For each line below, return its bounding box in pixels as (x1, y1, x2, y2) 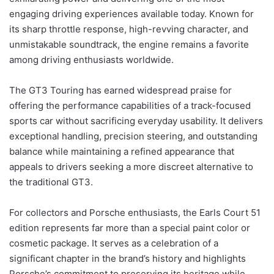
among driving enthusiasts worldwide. (9, 54, 174, 66)
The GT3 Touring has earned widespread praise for (9, 84, 232, 97)
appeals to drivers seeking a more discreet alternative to (9, 161, 253, 173)
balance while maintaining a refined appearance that (9, 146, 234, 158)
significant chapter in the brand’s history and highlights (9, 253, 246, 265)
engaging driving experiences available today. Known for (9, 8, 254, 20)
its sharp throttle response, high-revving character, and (9, 23, 248, 35)
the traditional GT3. (9, 176, 93, 188)
